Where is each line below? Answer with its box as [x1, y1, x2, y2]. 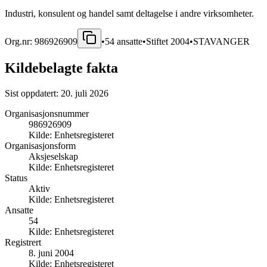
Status [5, 172, 27, 183]
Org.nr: [5, 36, 35, 46]
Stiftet [146, 36, 170, 46]
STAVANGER [193, 36, 250, 46]
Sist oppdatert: [5, 88, 61, 98]
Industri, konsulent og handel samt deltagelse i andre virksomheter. [5, 8, 254, 18]
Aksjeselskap [29, 151, 78, 162]
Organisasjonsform [5, 140, 76, 151]
